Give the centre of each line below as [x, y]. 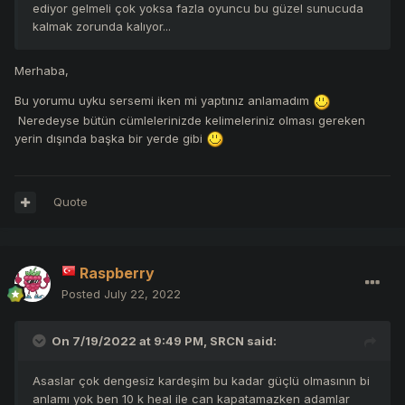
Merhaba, [42, 71]
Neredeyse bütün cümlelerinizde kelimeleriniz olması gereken [190, 120]
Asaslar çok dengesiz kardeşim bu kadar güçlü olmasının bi [201, 381]
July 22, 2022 [142, 294]
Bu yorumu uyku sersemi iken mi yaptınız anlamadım [164, 101]
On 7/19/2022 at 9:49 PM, [131, 341]
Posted [83, 294]
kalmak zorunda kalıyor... [102, 27]
